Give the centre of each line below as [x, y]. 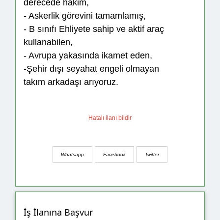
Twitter [152, 154]
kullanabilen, [48, 42]
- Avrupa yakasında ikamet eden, [88, 56]
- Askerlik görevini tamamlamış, [85, 16]
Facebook [114, 154]
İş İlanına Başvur [58, 212]
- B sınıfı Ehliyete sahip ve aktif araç [94, 29]
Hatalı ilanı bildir [110, 118]
